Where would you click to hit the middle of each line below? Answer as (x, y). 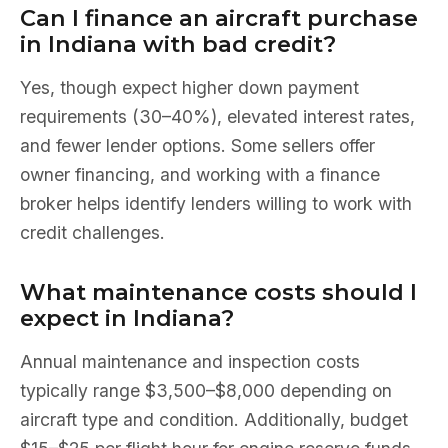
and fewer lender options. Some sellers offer (197, 145)
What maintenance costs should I (218, 292)
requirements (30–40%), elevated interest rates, (217, 116)
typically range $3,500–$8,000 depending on (206, 390)
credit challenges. (92, 232)
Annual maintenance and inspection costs (190, 361)
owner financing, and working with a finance (200, 174)
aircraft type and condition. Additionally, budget (214, 419)
